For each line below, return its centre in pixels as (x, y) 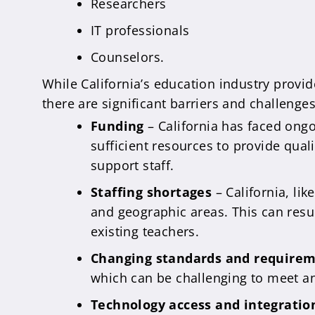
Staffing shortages (152, 192)
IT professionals (140, 30)
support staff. (133, 165)
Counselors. (128, 57)
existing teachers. (145, 231)
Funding (117, 126)
